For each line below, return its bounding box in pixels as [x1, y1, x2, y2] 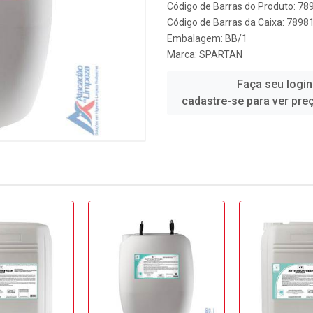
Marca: [167, 49, 199, 60]
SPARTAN [199, 49, 242, 60]
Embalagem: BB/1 [167, 33, 247, 44]
